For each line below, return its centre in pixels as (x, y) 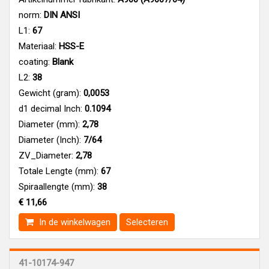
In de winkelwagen (74, 222)
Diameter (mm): (49, 124)
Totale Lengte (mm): (59, 171)
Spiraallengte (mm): (57, 186)
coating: (34, 62)
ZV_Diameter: (46, 155)
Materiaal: (38, 46)
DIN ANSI (61, 15)
